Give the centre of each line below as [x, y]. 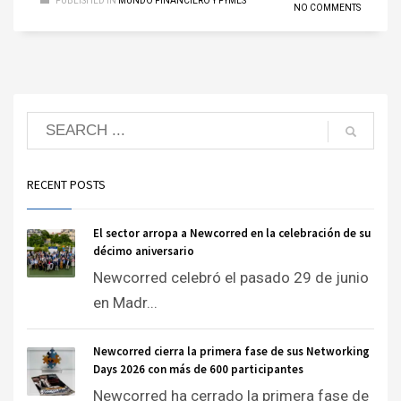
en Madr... [125, 302]
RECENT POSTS [66, 184]
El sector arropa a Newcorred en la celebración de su [232, 233]
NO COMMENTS [327, 7]
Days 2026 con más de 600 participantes [198, 369]
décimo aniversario [144, 251]
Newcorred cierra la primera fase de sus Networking [231, 351]
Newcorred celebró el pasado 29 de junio [231, 277]
